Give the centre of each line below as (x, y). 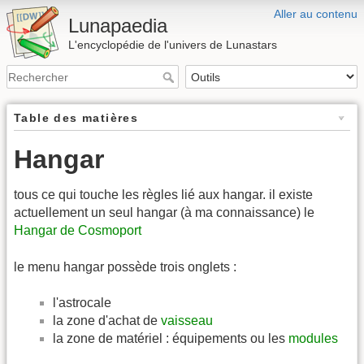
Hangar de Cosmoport (78, 231)
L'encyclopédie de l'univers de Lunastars (173, 45)
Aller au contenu (316, 14)
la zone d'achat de (107, 321)
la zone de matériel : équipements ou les (171, 339)
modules (313, 339)
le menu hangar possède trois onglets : (125, 266)
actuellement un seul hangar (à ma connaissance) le (164, 213)
